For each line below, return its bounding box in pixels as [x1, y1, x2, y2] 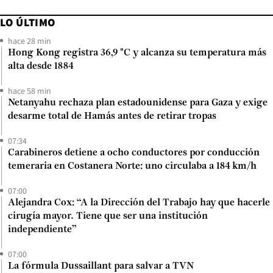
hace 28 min [8, 35, 51, 46]
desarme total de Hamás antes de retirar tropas [8, 111, 216, 121]
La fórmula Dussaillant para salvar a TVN [8, 261, 194, 271]
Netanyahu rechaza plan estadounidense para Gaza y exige [8, 97, 268, 108]
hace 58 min [8, 85, 51, 96]
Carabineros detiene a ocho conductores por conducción [8, 147, 260, 158]
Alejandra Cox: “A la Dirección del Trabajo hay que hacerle [8, 197, 270, 208]
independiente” [8, 224, 77, 235]
